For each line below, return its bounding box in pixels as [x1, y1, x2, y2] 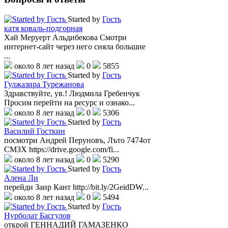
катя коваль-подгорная [4, 23, 82, 33]
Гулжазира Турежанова [4, 79, 84, 89]
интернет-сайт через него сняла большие [4, 42, 146, 51]
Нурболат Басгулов [4, 211, 71, 220]
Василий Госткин [4, 126, 65, 135]
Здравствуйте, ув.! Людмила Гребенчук [4, 89, 140, 98]
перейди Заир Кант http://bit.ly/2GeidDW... [4, 182, 149, 191]
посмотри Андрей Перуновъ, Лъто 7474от [4, 135, 151, 145]
